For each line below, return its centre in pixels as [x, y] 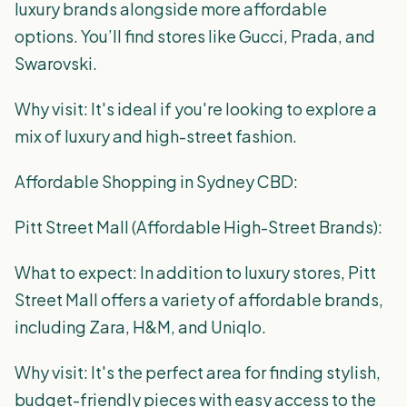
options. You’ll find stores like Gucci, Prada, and [195, 36]
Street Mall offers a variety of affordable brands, [199, 299]
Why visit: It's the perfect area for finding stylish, [198, 372]
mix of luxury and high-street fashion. [156, 136]
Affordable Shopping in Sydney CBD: [156, 181]
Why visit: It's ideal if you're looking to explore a [196, 109]
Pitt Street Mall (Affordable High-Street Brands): [199, 227]
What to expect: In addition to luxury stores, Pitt [195, 272]
